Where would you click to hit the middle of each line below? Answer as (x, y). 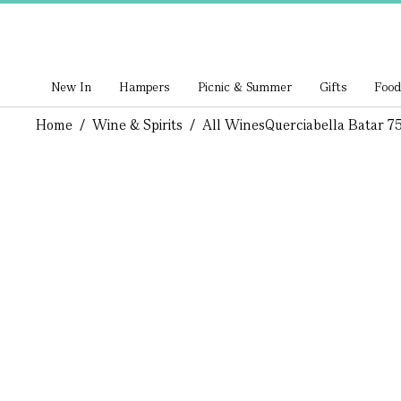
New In (72, 87)
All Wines (233, 125)
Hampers (145, 87)
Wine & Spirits (137, 125)
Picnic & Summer (244, 87)
